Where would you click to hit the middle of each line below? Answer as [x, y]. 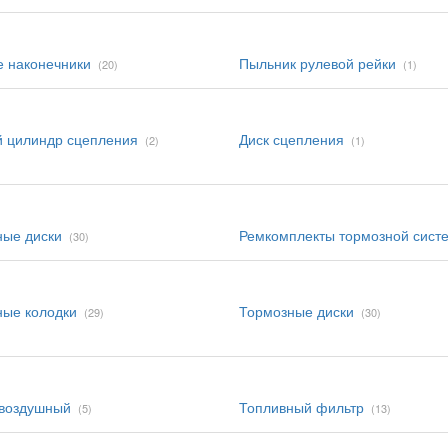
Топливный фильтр [301, 407]
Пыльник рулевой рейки [317, 63]
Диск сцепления [291, 139]
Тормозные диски [296, 311]
